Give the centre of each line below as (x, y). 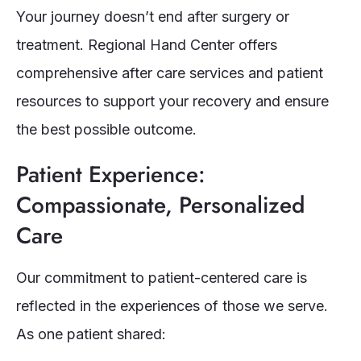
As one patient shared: (91, 334)
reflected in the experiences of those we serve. (172, 305)
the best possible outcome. (106, 129)
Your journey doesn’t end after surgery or (153, 16)
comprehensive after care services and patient (170, 73)
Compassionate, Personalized (160, 205)
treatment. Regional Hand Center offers (147, 44)
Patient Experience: (111, 174)
